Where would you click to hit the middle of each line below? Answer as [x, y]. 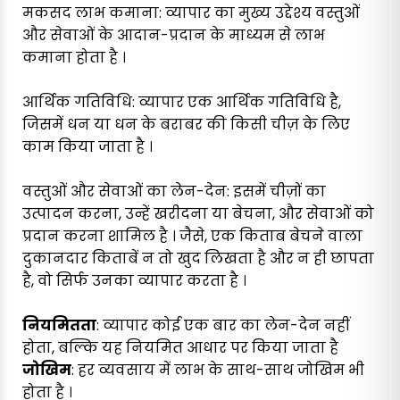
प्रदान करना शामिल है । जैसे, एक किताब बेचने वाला [192, 237]
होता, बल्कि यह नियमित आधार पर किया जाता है [180, 348]
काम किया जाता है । [87, 147]
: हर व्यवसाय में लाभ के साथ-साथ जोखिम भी [218, 371]
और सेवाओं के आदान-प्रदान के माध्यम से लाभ [174, 36]
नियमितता [59, 326]
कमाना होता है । [74, 58]
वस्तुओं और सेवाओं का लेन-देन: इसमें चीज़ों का [174, 192]
